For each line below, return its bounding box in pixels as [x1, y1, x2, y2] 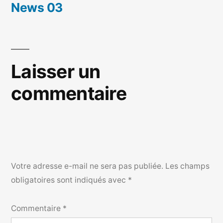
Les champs [165, 161, 210, 171]
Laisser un [11, 60, 101, 83]
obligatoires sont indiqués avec [11, 175, 128, 185]
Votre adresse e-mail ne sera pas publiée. [11, 161, 163, 171]
